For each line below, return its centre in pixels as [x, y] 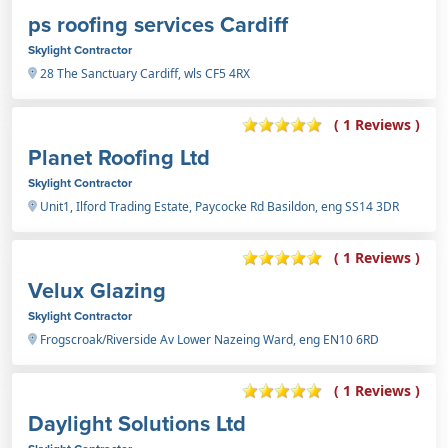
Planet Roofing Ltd [119, 157]
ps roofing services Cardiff [158, 24]
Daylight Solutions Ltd [137, 423]
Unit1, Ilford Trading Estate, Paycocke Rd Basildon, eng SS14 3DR [218, 206]
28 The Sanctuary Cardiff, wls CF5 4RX [143, 73]
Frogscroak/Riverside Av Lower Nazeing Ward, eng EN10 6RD [208, 339]
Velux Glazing [97, 290]
